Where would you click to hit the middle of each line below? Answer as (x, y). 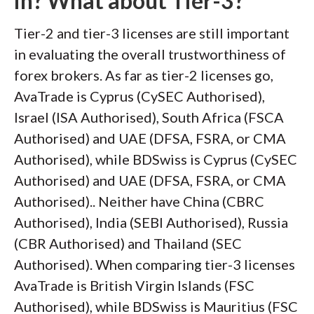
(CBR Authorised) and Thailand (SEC (128, 243)
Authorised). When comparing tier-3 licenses (155, 264)
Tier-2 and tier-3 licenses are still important (152, 33)
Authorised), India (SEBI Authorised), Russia (151, 222)
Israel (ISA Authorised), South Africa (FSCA (149, 117)
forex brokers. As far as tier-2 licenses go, (144, 75)
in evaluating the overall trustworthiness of (150, 54)
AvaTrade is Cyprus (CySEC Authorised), (139, 96)
